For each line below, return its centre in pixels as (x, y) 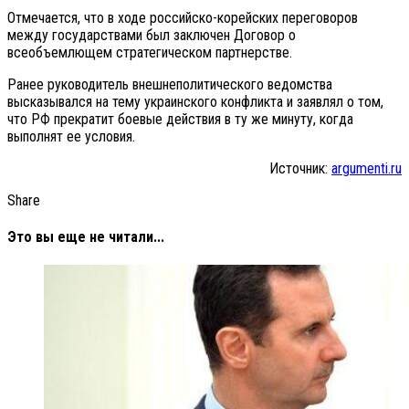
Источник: (300, 168)
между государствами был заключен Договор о (152, 35)
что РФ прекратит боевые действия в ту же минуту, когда (180, 119)
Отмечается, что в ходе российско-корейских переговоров (183, 17)
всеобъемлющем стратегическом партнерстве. (150, 52)
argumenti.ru (367, 168)
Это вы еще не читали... (86, 237)
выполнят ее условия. (73, 136)
